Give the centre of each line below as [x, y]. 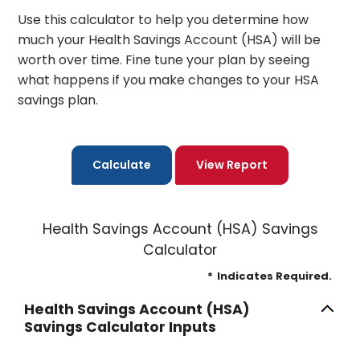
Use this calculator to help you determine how [163, 20]
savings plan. [58, 100]
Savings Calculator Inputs [120, 327]
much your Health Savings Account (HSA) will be [169, 40]
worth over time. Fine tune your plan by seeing [164, 60]
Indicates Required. [274, 276]
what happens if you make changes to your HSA [168, 80]
